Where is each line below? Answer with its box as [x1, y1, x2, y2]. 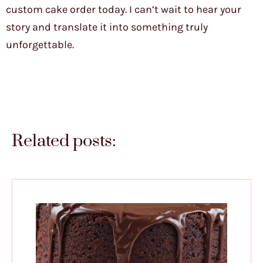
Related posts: [12, 130, 116, 153]
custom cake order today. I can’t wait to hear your [6, 3, 241, 16]
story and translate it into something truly [6, 21, 208, 34]
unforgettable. [6, 38, 74, 52]
